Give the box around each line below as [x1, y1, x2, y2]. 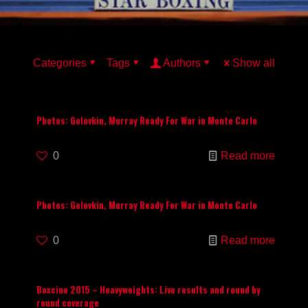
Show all [232, 57, 275, 69]
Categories [33, 57, 87, 69]
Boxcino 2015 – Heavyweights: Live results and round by [36, 283, 261, 296]
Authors [163, 57, 201, 69]
